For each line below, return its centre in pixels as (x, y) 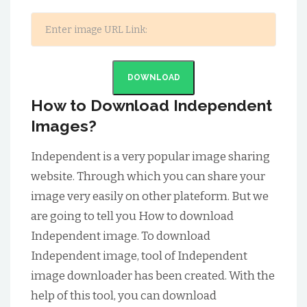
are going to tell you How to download (132, 216)
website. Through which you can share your (148, 176)
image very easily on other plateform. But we (150, 196)
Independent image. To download (121, 236)
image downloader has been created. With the (153, 276)
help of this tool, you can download (124, 296)
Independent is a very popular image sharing (150, 157)
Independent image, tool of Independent (139, 256)
